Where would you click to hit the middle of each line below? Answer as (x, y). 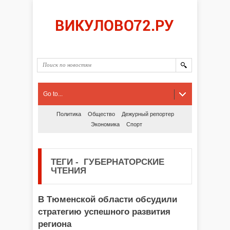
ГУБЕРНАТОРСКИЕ (121, 162)
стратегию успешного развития (104, 212)
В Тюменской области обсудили (108, 199)
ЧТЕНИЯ (69, 171)
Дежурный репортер (148, 114)
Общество (101, 114)
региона (55, 224)
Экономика (105, 124)
